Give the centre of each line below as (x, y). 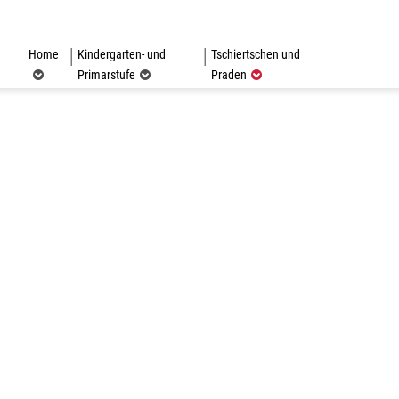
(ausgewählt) (278, 74)
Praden (229, 75)
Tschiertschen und (256, 54)
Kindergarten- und (121, 54)
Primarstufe (106, 75)
